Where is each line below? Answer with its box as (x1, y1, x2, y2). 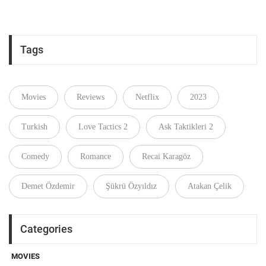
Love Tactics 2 (78, 122, 128, 132)
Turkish (21, 122, 47, 132)
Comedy (21, 152, 49, 161)
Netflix (135, 93, 159, 102)
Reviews (77, 93, 104, 102)
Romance (80, 152, 111, 161)
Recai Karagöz (142, 152, 191, 161)
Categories (20, 223, 72, 236)
